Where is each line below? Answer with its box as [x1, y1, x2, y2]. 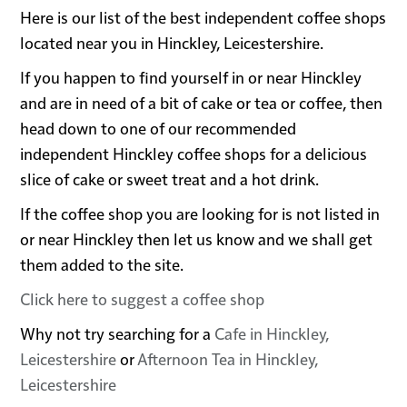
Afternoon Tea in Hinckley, [137, 348, 319, 370]
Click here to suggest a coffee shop [20, 288, 265, 310]
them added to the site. [20, 253, 184, 275]
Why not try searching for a [20, 323, 215, 344]
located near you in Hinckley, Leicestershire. [20, 32, 324, 54]
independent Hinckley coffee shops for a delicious [20, 143, 368, 164]
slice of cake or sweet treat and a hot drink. [20, 168, 320, 190]
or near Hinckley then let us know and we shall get [20, 228, 373, 250]
